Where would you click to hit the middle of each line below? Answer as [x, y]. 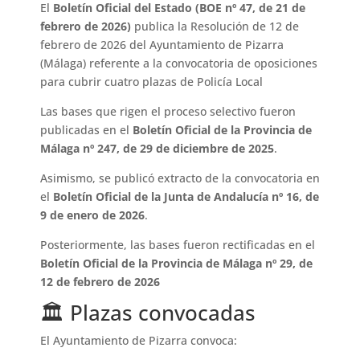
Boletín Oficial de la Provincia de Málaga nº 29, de [177, 264]
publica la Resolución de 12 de [215, 27]
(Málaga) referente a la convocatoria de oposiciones [179, 63]
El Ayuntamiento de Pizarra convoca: [139, 341]
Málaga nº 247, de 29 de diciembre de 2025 [157, 149]
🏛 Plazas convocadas [148, 313]
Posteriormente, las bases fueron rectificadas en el [178, 245]
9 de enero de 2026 [93, 215]
